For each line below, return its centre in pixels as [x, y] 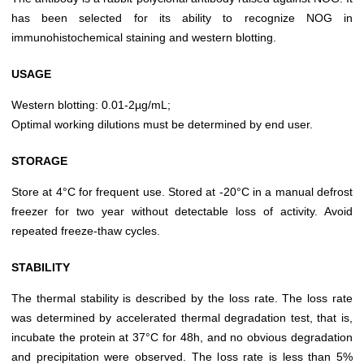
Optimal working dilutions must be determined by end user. [162, 125]
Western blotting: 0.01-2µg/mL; [91, 105]
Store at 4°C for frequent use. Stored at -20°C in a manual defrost [182, 192]
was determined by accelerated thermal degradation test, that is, [182, 318]
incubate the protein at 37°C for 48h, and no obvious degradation [182, 338]
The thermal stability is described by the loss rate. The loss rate [182, 299]
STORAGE [39, 161]
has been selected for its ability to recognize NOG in [182, 18]
